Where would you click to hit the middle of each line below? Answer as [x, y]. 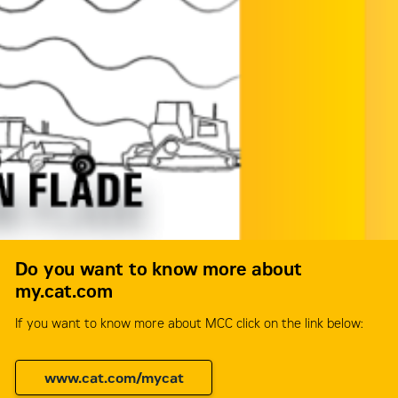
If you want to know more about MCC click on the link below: [190, 324]
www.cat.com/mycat [114, 378]
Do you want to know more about [159, 269]
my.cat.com [64, 291]
